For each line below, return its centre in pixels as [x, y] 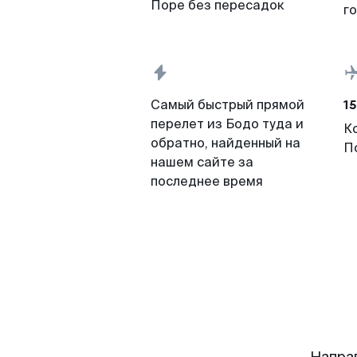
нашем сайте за [202, 162]
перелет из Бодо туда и [227, 124]
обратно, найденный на [226, 143]
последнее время [207, 181]
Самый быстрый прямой [228, 105]
